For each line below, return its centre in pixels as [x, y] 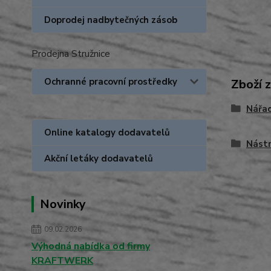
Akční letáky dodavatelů [99, 158]
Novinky [63, 204]
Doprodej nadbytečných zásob [111, 20]
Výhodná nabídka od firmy [91, 246]
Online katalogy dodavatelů [107, 132]
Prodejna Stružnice [71, 54]
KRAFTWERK [62, 261]
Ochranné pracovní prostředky [111, 82]
